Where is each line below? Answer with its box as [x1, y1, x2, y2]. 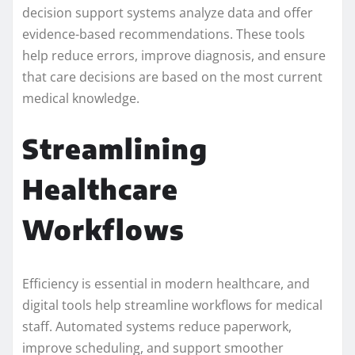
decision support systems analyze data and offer [22, 4, 313, 22]
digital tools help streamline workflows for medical [22, 296, 323, 315]
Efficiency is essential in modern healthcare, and [22, 275, 310, 293]
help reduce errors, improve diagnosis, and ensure [22, 47, 326, 65]
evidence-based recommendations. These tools [22, 25, 305, 44]
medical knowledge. [22, 90, 139, 108]
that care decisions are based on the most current [22, 68, 323, 86]
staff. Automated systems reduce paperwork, [22, 318, 292, 336]
